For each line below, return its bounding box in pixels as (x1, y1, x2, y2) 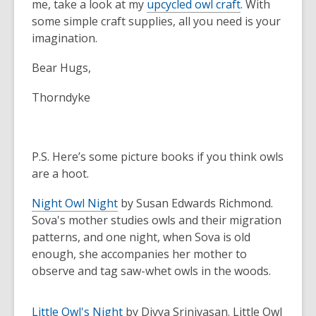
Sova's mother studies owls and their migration (32, 212, 281, 228)
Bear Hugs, (32, 60, 91, 75)
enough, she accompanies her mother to (32, 246, 247, 262)
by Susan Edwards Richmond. (118, 195, 273, 211)
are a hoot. (32, 166, 92, 181)
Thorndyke (32, 90, 93, 105)
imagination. (32, 30, 97, 46)
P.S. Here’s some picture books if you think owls (32, 149, 284, 164)
